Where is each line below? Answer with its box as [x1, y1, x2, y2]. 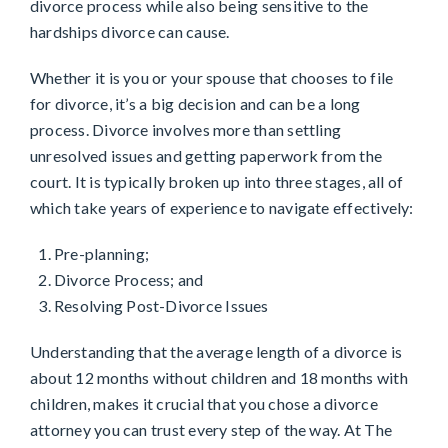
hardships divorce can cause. [30, 22, 230, 42]
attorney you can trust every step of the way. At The [30, 420, 392, 440]
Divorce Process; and [54, 270, 204, 290]
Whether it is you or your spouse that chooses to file [30, 68, 394, 88]
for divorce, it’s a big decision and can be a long [30, 94, 361, 114]
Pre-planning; [54, 244, 149, 264]
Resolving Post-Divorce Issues [54, 296, 269, 316]
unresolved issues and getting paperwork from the [30, 146, 383, 166]
